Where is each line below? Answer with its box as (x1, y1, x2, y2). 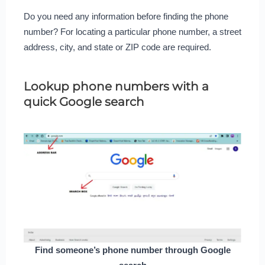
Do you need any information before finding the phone (23, 11, 228, 21)
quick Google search (23, 94, 144, 109)
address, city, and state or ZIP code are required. (23, 41, 211, 52)
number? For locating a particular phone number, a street (23, 26, 241, 37)
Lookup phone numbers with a (23, 79, 209, 93)
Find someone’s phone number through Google (34, 245, 231, 256)
